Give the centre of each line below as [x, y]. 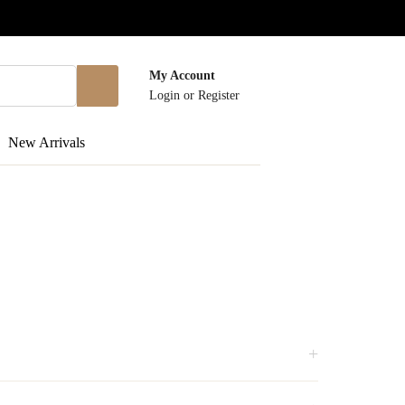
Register [219, 95]
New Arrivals [47, 142]
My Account [182, 75]
